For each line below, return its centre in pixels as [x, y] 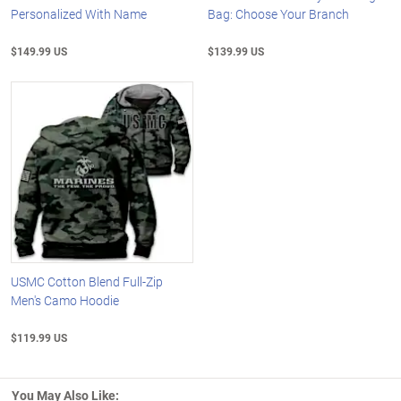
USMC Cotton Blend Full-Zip [87, 282]
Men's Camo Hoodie [65, 301]
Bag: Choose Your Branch [279, 13]
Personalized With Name [79, 13]
